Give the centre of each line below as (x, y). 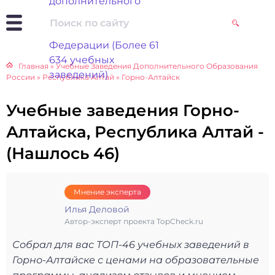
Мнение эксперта (107, 192)
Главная (33, 66)
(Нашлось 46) (63, 153)
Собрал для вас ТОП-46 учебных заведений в (131, 245)
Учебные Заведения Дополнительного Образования (157, 66)
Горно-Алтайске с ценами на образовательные (136, 260)
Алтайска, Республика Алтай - (135, 132)
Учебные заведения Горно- (123, 110)
